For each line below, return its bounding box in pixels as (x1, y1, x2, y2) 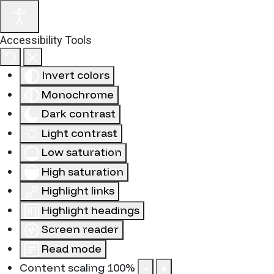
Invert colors (42, 68, 109, 82)
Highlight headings (42, 202, 139, 217)
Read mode (42, 241, 102, 256)
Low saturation (42, 145, 122, 159)
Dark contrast (42, 106, 116, 120)
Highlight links (42, 183, 114, 198)
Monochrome (42, 87, 114, 102)
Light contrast (42, 125, 117, 140)
